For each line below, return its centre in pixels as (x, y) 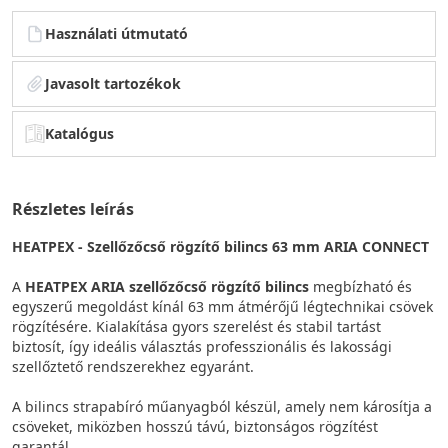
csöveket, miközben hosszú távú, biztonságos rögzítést (195, 426)
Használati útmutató (116, 33)
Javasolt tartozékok (113, 83)
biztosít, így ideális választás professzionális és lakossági (202, 346)
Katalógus (79, 133)
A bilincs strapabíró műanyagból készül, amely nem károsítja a (222, 406)
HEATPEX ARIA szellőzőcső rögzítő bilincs (167, 286)
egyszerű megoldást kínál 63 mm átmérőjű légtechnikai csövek (222, 306)
